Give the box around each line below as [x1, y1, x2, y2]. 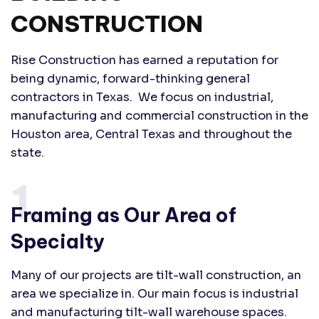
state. [11, 145, 44, 160]
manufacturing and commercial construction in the [11, 108, 308, 123]
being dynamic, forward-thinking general [11, 71, 250, 86]
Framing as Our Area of [11, 203, 236, 227]
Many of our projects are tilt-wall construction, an [11, 268, 301, 283]
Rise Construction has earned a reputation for [11, 53, 278, 68]
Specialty [11, 229, 105, 253]
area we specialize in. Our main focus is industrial [11, 286, 298, 301]
